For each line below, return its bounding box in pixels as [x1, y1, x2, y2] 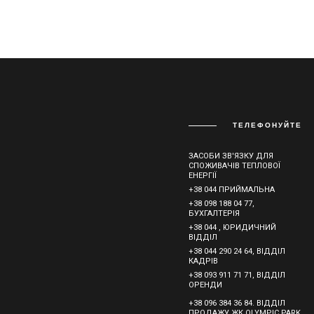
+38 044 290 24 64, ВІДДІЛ [189, 247, 285, 256]
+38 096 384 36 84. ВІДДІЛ [189, 299, 285, 308]
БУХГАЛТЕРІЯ [189, 209, 240, 218]
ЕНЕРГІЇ [189, 171, 217, 180]
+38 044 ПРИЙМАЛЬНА [189, 185, 275, 194]
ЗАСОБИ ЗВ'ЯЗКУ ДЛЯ [189, 151, 273, 161]
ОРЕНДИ [189, 280, 222, 289]
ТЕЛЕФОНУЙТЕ [233, 121, 302, 130]
